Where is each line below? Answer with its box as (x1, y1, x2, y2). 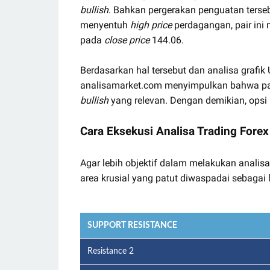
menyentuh (80, 19, 130, 31)
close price (104, 34, 149, 46)
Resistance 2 (87, 247, 134, 256)
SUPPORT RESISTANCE (87, 221, 177, 230)
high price (130, 19, 172, 31)
